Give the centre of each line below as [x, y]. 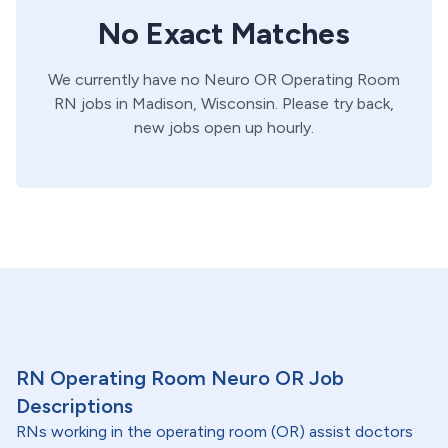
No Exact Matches [224, 33]
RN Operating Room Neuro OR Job [180, 378]
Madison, [162, 103]
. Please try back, [334, 103]
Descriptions [74, 406]
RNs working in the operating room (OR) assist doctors [214, 431]
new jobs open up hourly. [224, 127]
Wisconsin [238, 103]
